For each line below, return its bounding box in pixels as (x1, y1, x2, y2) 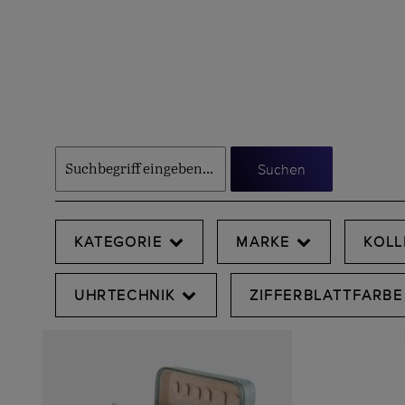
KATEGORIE (74, 233, 163, 250)
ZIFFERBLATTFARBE (250, 287, 403, 303)
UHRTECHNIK (74, 287, 175, 303)
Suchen (258, 161, 306, 177)
